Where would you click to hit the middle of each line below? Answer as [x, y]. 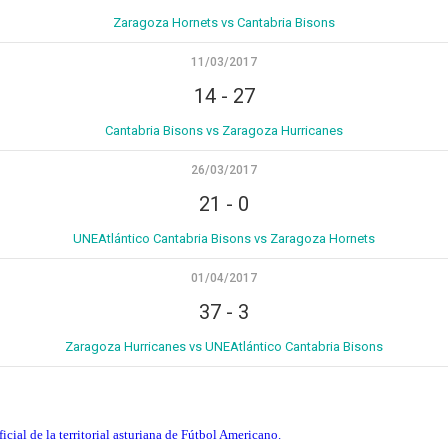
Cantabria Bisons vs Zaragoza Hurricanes [224, 130]
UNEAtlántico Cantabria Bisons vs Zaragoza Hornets [224, 238]
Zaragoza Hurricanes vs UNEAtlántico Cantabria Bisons [224, 346]
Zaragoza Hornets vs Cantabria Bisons [224, 22]
